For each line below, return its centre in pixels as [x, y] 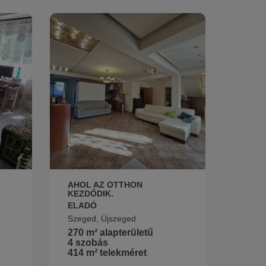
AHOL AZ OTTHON [105, 185]
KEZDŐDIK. [90, 194]
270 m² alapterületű [110, 233]
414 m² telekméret [107, 253]
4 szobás [88, 243]
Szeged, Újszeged [102, 219]
